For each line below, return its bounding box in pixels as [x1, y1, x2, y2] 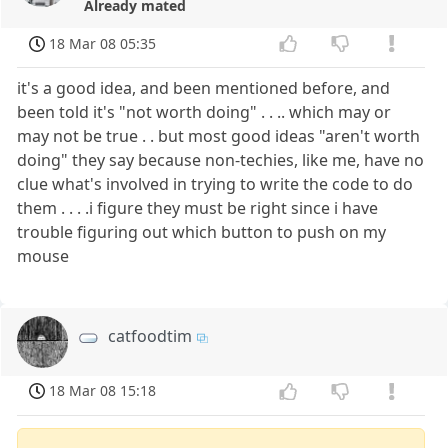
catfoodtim [108, 325, 193, 348]
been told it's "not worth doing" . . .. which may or [17, 101, 392, 124]
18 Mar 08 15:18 [49, 381, 157, 401]
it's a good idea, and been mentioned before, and [17, 77, 391, 100]
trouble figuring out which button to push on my [17, 221, 387, 244]
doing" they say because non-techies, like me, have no [17, 149, 425, 172]
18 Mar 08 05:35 [49, 33, 157, 53]
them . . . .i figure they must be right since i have [17, 197, 379, 220]
